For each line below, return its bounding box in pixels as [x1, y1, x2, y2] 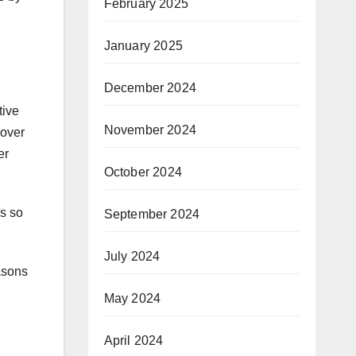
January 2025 [103, 38, 183, 52]
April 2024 [103, 333, 164, 347]
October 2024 [103, 164, 182, 179]
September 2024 [103, 207, 200, 221]
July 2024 [103, 249, 161, 263]
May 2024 [103, 291, 161, 305]
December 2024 [103, 80, 197, 95]
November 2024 [103, 122, 197, 137]
